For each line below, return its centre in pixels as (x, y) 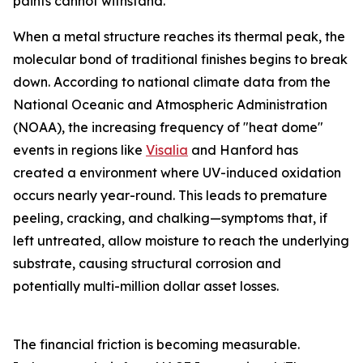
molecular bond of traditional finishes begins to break (180, 60)
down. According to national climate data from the (172, 82)
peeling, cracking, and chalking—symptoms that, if (170, 218)
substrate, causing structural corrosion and (147, 264)
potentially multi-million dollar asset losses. (146, 286)
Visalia (167, 150)
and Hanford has (243, 150)
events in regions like (79, 150)
